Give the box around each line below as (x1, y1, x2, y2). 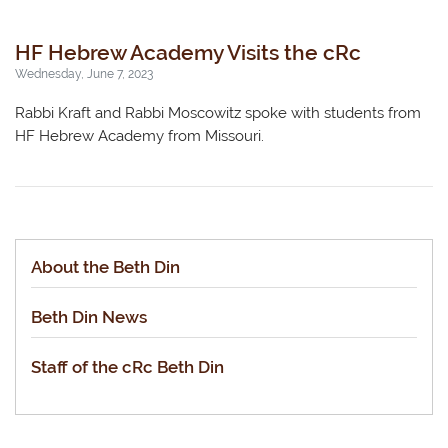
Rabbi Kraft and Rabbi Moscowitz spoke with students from (15, 104, 421, 123)
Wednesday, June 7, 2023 (15, 65, 153, 81)
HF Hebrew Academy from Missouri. (15, 127, 264, 146)
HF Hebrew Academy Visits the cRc (15, 39, 361, 65)
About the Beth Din (31, 256, 180, 277)
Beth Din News (31, 306, 147, 327)
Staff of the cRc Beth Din (31, 356, 224, 377)
